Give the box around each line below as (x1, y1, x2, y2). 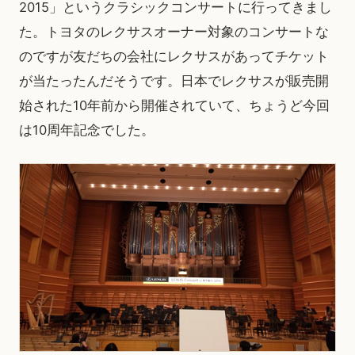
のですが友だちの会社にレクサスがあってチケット (19, 48, 329, 64)
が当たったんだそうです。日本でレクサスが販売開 (19, 73, 329, 89)
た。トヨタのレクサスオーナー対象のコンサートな (19, 24, 329, 40)
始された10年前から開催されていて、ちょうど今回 (19, 97, 330, 113)
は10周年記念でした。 (19, 122, 155, 138)
